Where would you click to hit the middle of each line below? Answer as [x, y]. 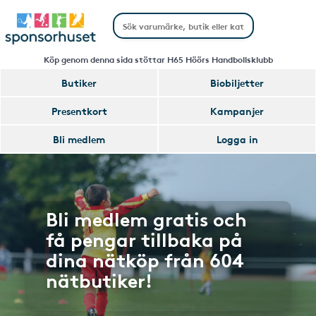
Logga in [237, 139]
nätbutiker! [99, 279]
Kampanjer [237, 111]
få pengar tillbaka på [144, 238]
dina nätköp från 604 [145, 259]
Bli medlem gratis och [146, 218]
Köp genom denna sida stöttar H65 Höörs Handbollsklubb [158, 59]
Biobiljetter [237, 83]
